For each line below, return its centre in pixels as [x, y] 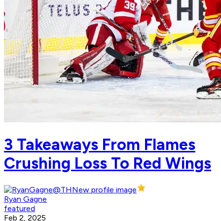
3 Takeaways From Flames [100, 144]
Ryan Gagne [25, 199]
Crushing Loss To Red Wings [108, 163]
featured [19, 209]
